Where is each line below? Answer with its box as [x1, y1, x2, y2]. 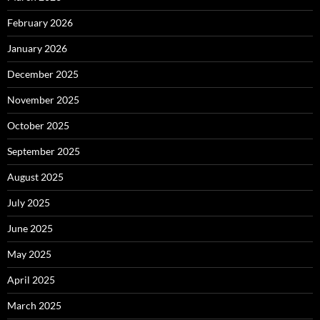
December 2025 [7, 67, 79, 80]
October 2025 [7, 119, 69, 131]
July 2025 [7, 196, 50, 209]
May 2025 [7, 247, 51, 260]
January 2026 [7, 41, 67, 54]
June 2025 [7, 221, 53, 234]
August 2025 [7, 170, 64, 183]
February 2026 [7, 16, 73, 29]
